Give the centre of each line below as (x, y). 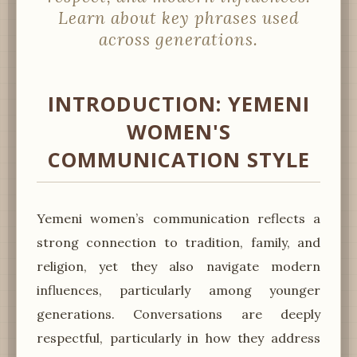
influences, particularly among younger (178, 290)
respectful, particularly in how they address (178, 337)
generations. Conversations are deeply (178, 314)
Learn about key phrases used (178, 18)
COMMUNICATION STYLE (178, 159)
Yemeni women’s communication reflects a (178, 218)
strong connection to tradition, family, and (178, 242)
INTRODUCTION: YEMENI (178, 104)
